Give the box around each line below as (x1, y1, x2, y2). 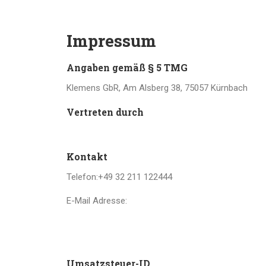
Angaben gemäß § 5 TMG (66, 61, 188, 74)
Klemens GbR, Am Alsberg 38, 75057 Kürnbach (66, 83, 248, 93)
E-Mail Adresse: (66, 195, 127, 206)
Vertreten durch (66, 106, 144, 118)
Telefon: (66, 172, 98, 182)
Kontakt (66, 150, 107, 163)
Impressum (66, 30, 156, 52)
